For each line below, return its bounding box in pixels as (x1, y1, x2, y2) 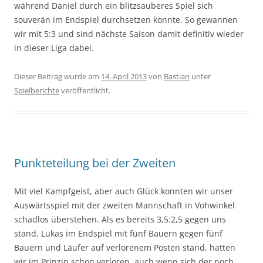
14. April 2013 (101, 70, 147, 82)
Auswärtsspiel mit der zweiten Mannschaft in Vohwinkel (14, 199, 235, 211)
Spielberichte (14, 85, 59, 96)
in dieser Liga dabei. (14, 42, 94, 53)
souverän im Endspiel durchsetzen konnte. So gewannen (14, 14, 238, 25)
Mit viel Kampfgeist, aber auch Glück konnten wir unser (14, 185, 233, 197)
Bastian (164, 70, 190, 82)
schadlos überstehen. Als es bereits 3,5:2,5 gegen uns (14, 213, 226, 225)
